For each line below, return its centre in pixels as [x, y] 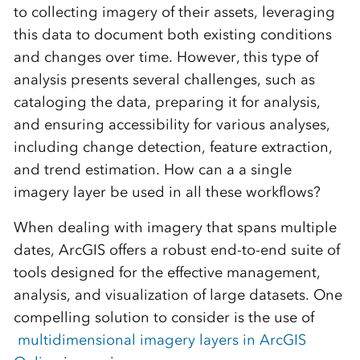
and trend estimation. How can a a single [152, 170]
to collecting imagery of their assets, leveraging [174, 12]
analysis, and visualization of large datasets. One [178, 295]
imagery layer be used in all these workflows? [167, 192]
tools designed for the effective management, [167, 272]
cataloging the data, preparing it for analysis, [167, 102]
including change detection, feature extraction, [173, 147]
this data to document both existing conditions [172, 35]
